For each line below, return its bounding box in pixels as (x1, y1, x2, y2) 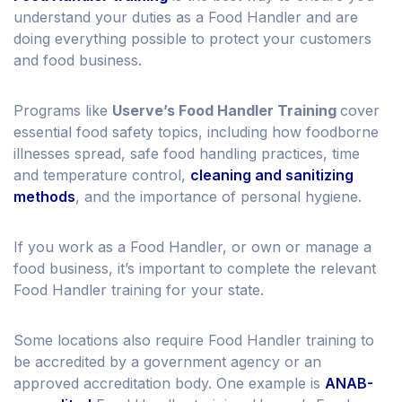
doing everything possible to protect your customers (13, 30, 371, 48)
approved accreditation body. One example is (13, 374, 325, 393)
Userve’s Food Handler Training (112, 101, 340, 120)
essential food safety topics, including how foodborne (13, 123, 379, 142)
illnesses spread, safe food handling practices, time (13, 144, 360, 163)
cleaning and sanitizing (190, 166, 354, 185)
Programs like (13, 101, 112, 120)
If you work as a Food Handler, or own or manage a (13, 238, 371, 257)
